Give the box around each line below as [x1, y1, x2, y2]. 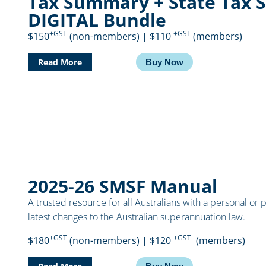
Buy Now [145, 57, 183, 68]
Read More [38, 56, 83, 68]
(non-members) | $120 [67, 234, 174, 248]
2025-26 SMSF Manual [28, 174, 218, 199]
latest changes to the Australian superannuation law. [28, 210, 246, 224]
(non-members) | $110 [67, 30, 174, 43]
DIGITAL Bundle [28, 8, 167, 33]
